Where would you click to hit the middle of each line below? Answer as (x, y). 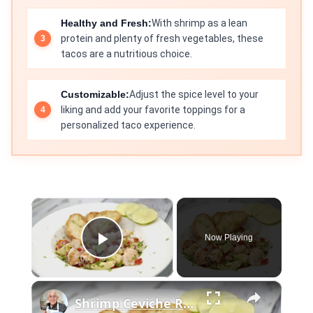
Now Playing (229, 238)
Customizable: (95, 94)
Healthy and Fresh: (106, 23)
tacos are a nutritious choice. (126, 54)
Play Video (153, 258)
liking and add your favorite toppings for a (153, 110)
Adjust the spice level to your (194, 94)
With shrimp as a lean (199, 23)
